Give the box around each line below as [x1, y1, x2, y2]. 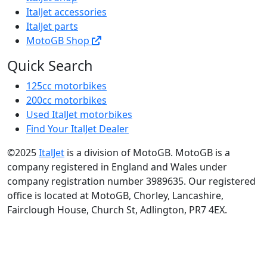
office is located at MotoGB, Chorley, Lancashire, [7, 189, 223, 202]
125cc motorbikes [26, 79, 107, 92]
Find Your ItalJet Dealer [26, 122, 129, 135]
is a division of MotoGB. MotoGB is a [64, 146, 230, 159]
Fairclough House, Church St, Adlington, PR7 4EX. [7, 203, 227, 216]
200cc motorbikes [26, 94, 107, 107]
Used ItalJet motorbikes [26, 108, 132, 121]
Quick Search [7, 56, 93, 75]
